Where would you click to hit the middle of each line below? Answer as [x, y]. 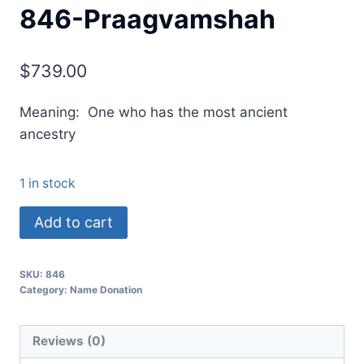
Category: [45, 289]
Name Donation [106, 289]
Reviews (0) [69, 341]
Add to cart [74, 222]
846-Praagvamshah [147, 19]
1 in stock [48, 183]
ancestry [48, 134]
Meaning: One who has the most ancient [154, 112]
